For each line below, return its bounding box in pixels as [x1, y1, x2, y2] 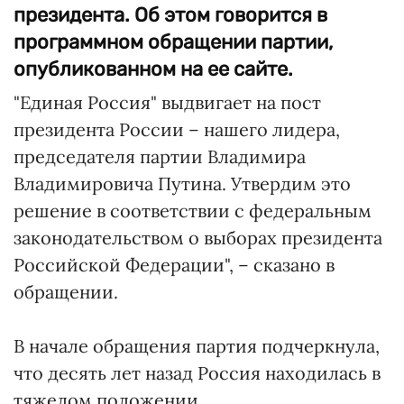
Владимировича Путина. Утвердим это [14, 172, 351, 195]
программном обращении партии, [14, 30, 333, 54]
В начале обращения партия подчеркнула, [14, 335, 380, 357]
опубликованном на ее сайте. [14, 57, 293, 81]
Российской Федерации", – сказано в [14, 253, 335, 276]
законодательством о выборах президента [14, 226, 382, 249]
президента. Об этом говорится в [14, 3, 327, 27]
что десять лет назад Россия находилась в [14, 362, 381, 384]
